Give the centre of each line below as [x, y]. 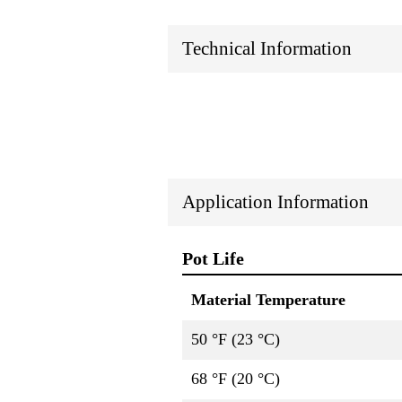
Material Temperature [268, 300]
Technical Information [267, 49]
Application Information [275, 201]
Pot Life [213, 258]
